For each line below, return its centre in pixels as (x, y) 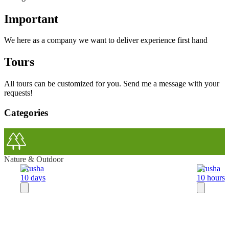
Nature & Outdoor (34, 159)
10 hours (211, 177)
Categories (26, 113)
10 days (33, 177)
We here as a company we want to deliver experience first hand (106, 40)
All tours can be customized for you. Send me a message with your (112, 84)
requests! (18, 93)
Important (31, 19)
